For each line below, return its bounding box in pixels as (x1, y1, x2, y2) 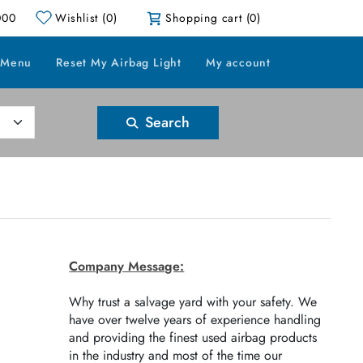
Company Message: (69, 257, 185, 275)
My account (206, 54, 271, 70)
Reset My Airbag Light (56, 54, 181, 70)
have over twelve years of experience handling (69, 310, 322, 329)
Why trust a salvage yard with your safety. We (69, 293, 318, 311)
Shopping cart (165, 10, 242, 26)
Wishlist (54, 10, 99, 26)
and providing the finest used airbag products (69, 328, 318, 347)
